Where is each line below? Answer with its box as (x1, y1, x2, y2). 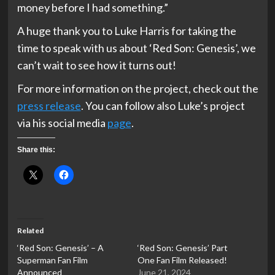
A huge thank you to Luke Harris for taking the (17, 24, 236, 38)
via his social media (17, 116, 107, 130)
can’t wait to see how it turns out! (17, 58, 176, 72)
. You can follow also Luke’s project (80, 99, 245, 113)
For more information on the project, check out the (17, 82, 258, 96)
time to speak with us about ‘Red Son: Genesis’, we (17, 41, 256, 55)
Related (17, 226, 44, 236)
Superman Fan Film (17, 255, 88, 266)
